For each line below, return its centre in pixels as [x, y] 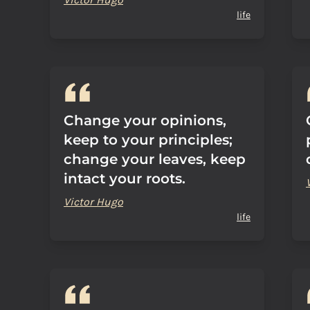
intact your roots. [125, 179]
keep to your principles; [148, 140]
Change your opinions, [145, 120]
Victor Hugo [93, 202]
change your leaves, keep [155, 159]
